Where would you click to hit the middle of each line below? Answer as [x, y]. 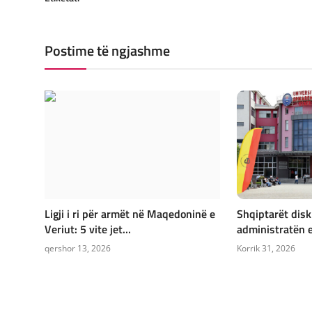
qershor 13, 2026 [78, 248]
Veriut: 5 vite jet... [88, 229]
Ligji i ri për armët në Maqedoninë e [130, 213]
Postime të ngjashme [107, 51]
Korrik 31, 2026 [266, 248]
